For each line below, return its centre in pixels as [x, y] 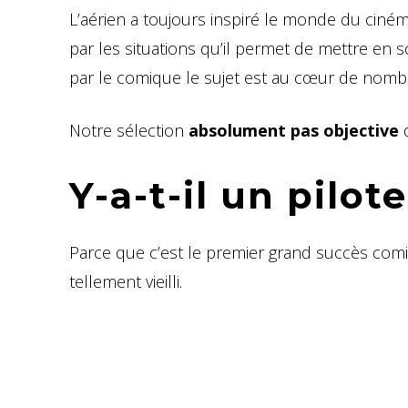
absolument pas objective [296, 130]
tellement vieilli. [126, 281]
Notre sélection [129, 130]
